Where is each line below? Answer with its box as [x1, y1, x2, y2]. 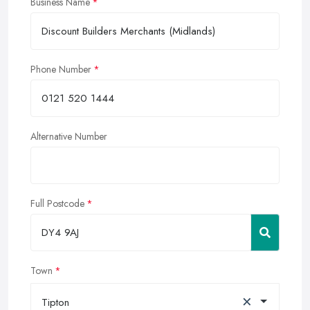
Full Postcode [30, 196, 84, 210]
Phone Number [30, 62, 91, 76]
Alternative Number [30, 129, 107, 143]
